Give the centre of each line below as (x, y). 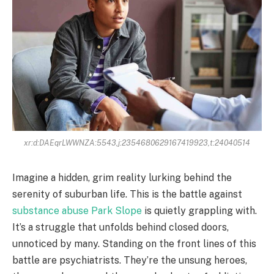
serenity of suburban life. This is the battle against (127, 194)
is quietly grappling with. (199, 210)
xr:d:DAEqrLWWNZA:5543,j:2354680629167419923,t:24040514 (137, 143)
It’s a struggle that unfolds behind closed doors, (120, 227)
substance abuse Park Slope (77, 210)
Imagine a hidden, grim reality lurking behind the (122, 177)
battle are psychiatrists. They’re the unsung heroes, (130, 260)
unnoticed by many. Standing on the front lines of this (134, 243)
